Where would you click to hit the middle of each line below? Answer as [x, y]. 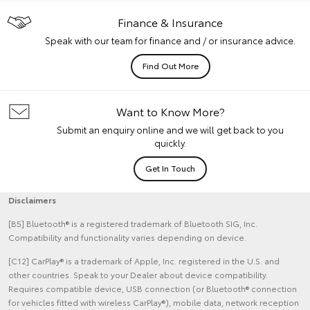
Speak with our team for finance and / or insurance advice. [170, 40]
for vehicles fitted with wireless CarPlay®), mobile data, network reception [154, 302]
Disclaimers [32, 200]
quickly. [170, 143]
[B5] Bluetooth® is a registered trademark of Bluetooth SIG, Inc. [133, 224]
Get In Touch [170, 168]
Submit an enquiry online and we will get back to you [170, 130]
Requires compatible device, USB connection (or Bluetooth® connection [153, 289]
